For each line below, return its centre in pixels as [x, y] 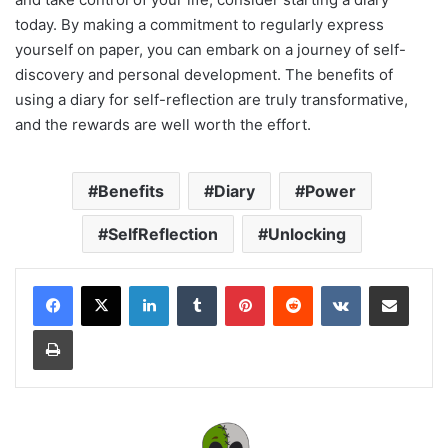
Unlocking [306, 234]
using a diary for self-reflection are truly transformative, [211, 99]
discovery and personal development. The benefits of [204, 74]
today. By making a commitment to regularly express [199, 24]
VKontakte [392, 285]
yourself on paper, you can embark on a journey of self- [210, 49]
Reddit [332, 285]
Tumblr [237, 285]
